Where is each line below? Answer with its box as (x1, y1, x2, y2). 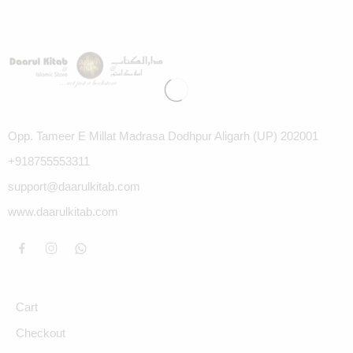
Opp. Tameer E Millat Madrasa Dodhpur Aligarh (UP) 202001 (8, 130, 318, 143)
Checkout (16, 327, 65, 340)
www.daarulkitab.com (8, 206, 118, 218)
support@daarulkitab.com (8, 180, 140, 193)
